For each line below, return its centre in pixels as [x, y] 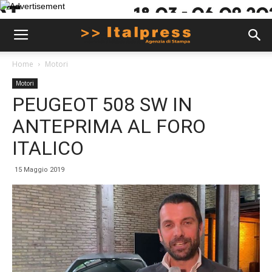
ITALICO [48, 148]
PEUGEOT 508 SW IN [102, 104]
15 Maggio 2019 [39, 170]
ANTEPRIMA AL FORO [109, 126]
